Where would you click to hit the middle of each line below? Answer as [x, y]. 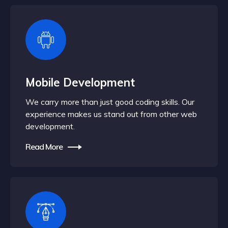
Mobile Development [80, 82]
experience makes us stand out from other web [111, 114]
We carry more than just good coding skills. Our [110, 102]
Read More [44, 147]
